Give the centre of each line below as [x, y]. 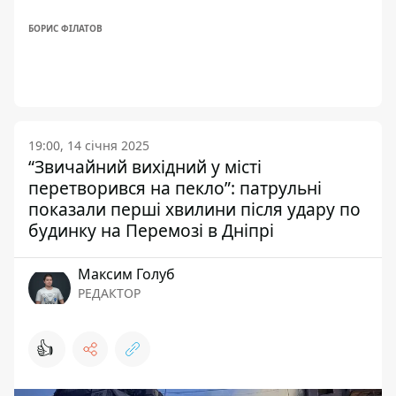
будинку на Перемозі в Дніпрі [151, 230]
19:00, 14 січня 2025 [89, 145]
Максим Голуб [126, 274]
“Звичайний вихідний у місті [145, 167]
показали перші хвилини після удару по [194, 209]
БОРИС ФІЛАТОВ [65, 28]
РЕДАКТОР [109, 293]
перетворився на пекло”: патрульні [175, 188]
